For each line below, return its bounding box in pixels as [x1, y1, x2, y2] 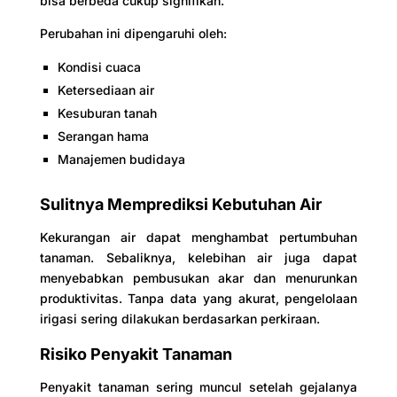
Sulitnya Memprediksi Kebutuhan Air [39, 194, 322, 214]
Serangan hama [57, 128, 149, 144]
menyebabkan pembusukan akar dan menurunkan [39, 269, 358, 285]
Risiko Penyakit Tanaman [39, 344, 232, 363]
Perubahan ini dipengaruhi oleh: [39, 25, 227, 41]
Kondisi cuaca [57, 58, 141, 74]
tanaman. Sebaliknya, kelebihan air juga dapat [39, 249, 358, 265]
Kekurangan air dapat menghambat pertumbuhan [39, 229, 358, 245]
